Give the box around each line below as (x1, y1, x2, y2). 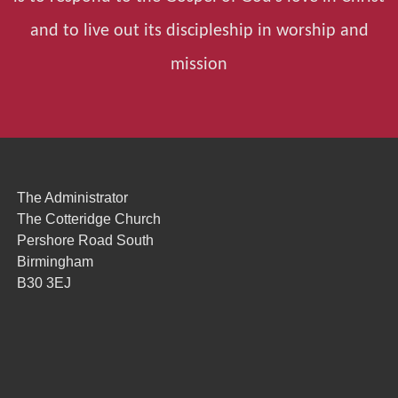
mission (171, 55, 227, 74)
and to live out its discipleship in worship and (29, 21, 369, 40)
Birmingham (17, 254, 93, 270)
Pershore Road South (17, 233, 154, 249)
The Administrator (17, 190, 128, 206)
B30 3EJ (17, 275, 71, 291)
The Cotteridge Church (17, 211, 161, 227)
